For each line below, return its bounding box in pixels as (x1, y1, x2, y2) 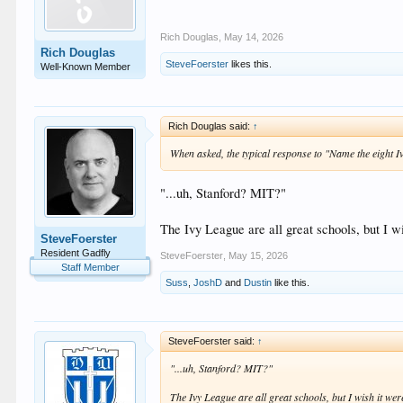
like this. (272, 276, 310, 288)
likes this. (228, 58, 273, 70)
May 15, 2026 (228, 249, 289, 261)
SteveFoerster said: (168, 335, 258, 346)
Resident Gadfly (40, 247, 112, 259)
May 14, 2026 (224, 31, 284, 43)
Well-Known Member (40, 61, 131, 73)
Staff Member (60, 262, 120, 273)
